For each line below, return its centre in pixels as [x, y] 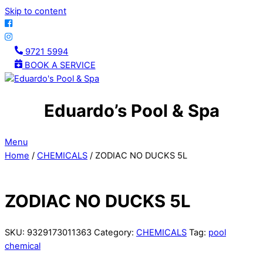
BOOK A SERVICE [59, 65]
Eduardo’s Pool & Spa [131, 110]
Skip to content [36, 11]
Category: [115, 233]
